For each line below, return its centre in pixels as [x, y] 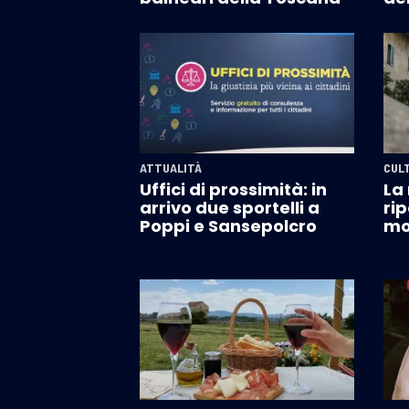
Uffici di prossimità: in [233, 190]
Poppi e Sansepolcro [228, 226]
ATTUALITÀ [171, 168]
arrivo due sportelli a [230, 208]
